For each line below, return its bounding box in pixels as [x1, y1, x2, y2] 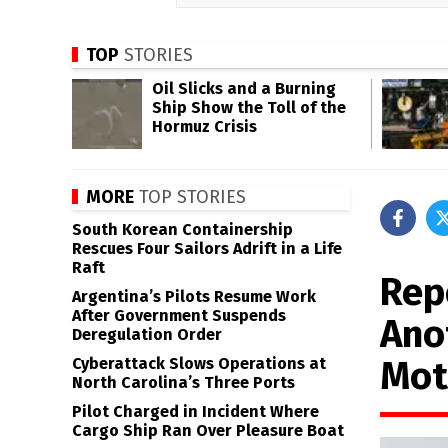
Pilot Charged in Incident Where [72, 402, 319, 421]
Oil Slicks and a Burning [152, 79, 336, 98]
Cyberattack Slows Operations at [72, 354, 326, 373]
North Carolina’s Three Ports [72, 373, 295, 392]
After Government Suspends [72, 306, 286, 325]
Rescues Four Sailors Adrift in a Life [72, 239, 342, 258]
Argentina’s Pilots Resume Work [72, 287, 316, 306]
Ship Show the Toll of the [152, 98, 346, 117]
